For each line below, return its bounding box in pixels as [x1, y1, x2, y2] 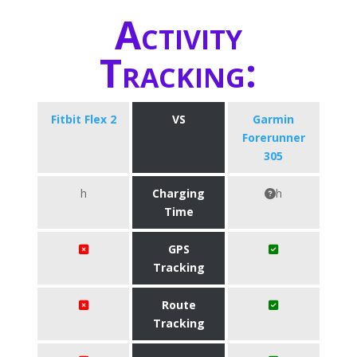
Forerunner [241, 130, 305, 145]
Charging [152, 186, 205, 201]
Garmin [253, 112, 295, 127]
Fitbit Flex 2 [50, 112, 116, 127]
